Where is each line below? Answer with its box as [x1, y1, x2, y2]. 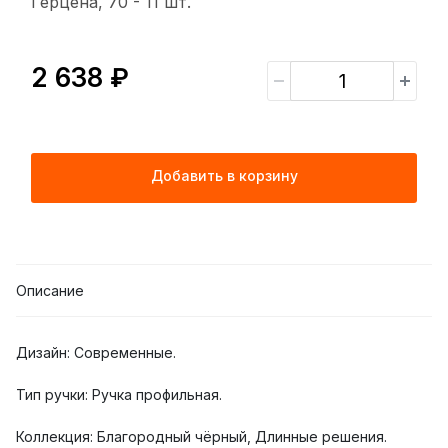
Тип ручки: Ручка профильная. [16, 386, 222, 404]
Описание [16, 282, 84, 300]
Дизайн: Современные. [16, 344, 176, 362]
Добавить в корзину [150, 167, 298, 185]
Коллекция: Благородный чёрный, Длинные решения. [16, 428, 387, 446]
